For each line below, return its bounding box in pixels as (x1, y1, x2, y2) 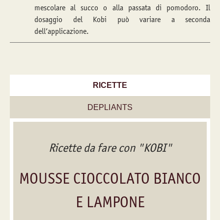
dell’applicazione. (34, 27, 89, 36)
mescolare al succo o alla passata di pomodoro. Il (34, 3, 210, 12)
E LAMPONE (75, 192, 145, 211)
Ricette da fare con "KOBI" (48, 140, 172, 155)
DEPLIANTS (87, 103, 133, 111)
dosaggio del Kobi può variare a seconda (34, 15, 210, 24)
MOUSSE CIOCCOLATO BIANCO (19, 168, 201, 188)
